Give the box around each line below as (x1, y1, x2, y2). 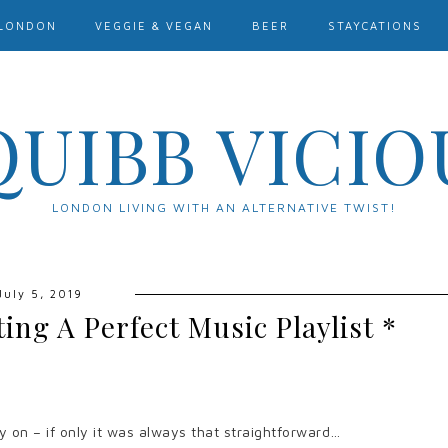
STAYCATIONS (327, 19, 422, 32)
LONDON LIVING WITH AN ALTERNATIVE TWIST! (51, 200, 397, 215)
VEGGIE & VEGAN (95, 19, 214, 32)
